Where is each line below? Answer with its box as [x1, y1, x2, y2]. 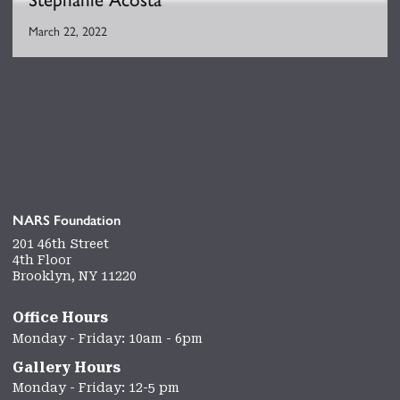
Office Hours [12, 309, 108, 326]
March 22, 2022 [28, 21, 107, 40]
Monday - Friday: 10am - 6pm [12, 330, 203, 346]
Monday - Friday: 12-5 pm [12, 380, 179, 396]
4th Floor [12, 252, 71, 267]
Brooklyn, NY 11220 [12, 268, 137, 283]
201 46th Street [12, 236, 109, 251]
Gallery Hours [12, 359, 121, 376]
